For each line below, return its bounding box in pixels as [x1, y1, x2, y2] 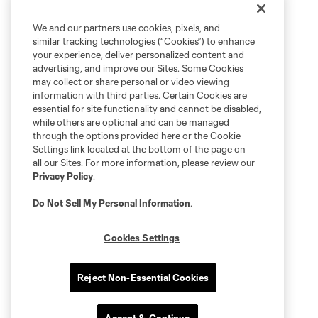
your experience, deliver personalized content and [33, 49, 244, 60]
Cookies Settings [104, 232, 180, 243]
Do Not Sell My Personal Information [33, 197, 190, 209]
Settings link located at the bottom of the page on [33, 143, 246, 155]
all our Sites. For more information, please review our [33, 157, 255, 168]
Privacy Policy [33, 170, 93, 182]
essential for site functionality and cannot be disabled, [33, 103, 261, 114]
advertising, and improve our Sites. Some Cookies [33, 62, 243, 74]
